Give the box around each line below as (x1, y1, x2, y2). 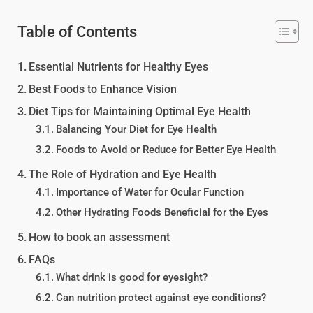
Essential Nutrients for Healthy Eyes (29, 60, 209, 73)
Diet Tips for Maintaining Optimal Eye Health (29, 105, 252, 118)
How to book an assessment (29, 231, 170, 244)
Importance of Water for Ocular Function (55, 186, 244, 198)
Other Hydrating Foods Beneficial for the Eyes (55, 206, 268, 219)
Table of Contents (17, 22, 137, 41)
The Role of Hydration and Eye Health (29, 168, 217, 181)
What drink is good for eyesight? (55, 271, 208, 284)
